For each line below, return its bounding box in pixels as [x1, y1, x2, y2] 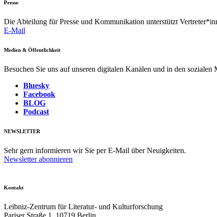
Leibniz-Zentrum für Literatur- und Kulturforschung [4, 202, 163, 211]
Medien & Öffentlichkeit [4, 46, 61, 53]
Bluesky [23, 81, 49, 90]
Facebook [23, 90, 55, 98]
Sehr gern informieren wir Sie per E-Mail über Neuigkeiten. [4, 146, 186, 155]
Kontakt [4, 184, 24, 190]
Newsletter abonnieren [4, 155, 73, 163]
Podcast [23, 107, 49, 116]
